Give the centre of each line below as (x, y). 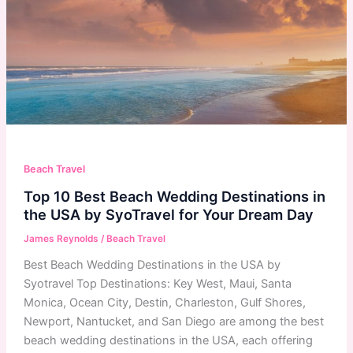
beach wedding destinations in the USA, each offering (168, 340)
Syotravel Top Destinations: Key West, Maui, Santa (157, 283)
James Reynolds (62, 238)
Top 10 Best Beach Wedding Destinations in (174, 196)
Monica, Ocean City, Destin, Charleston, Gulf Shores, (164, 302)
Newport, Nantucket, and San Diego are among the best (173, 321)
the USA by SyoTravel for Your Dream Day (168, 214)
